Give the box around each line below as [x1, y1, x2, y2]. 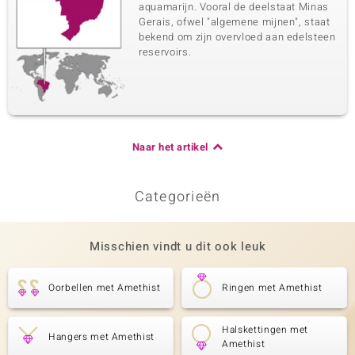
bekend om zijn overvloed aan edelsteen [139, 29, 336, 44]
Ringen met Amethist [222, 281, 323, 295]
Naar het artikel [132, 139, 208, 155]
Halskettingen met [222, 323, 309, 337]
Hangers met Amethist [48, 330, 155, 344]
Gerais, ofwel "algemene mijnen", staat [139, 14, 330, 29]
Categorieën [134, 186, 221, 208]
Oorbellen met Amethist [48, 281, 161, 295]
